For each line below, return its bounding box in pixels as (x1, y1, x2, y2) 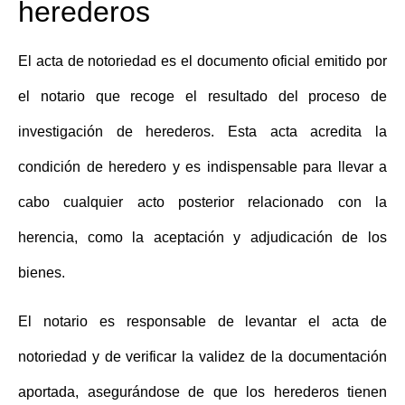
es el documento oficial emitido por (156, 53, 388, 70)
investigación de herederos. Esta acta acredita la (18, 124, 387, 140)
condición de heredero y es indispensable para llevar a (18, 159, 387, 175)
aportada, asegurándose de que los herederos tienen (18, 383, 387, 400)
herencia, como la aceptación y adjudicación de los (18, 230, 387, 246)
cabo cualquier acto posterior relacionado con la (18, 194, 387, 211)
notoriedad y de (18, 348, 121, 364)
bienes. (18, 265, 65, 281)
